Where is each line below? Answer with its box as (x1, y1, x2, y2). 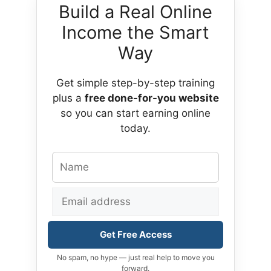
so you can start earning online (60, 107, 211, 120)
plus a (52, 92, 85, 105)
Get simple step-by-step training (56, 77, 215, 90)
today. (120, 122, 151, 135)
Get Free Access (99, 228, 172, 240)
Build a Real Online (59, 1, 212, 23)
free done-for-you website (84, 92, 219, 105)
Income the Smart (62, 22, 209, 44)
